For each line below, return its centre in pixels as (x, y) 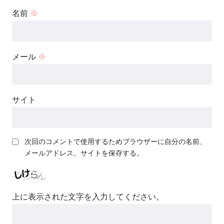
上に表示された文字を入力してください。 (88, 197)
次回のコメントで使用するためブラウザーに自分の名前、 (115, 142)
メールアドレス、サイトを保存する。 (84, 153)
